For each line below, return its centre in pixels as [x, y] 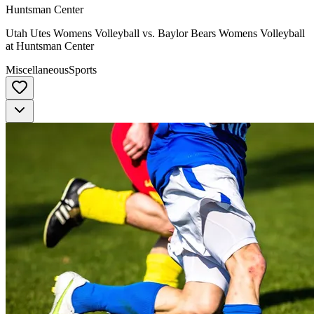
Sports [83, 70]
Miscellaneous [37, 70]
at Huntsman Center [50, 46]
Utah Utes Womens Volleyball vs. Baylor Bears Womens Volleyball [155, 34]
